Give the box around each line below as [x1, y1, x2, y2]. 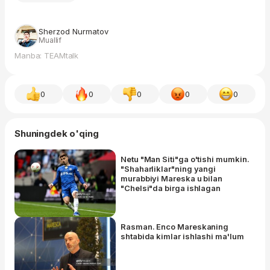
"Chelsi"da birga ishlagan [121, 183, 221, 193]
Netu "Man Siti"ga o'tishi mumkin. [121, 154, 250, 164]
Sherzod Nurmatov [39, 26, 108, 36]
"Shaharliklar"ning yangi [121, 163, 216, 174]
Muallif [39, 35, 62, 45]
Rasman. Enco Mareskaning [121, 221, 229, 231]
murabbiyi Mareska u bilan [121, 173, 223, 183]
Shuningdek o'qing [14, 127, 99, 139]
